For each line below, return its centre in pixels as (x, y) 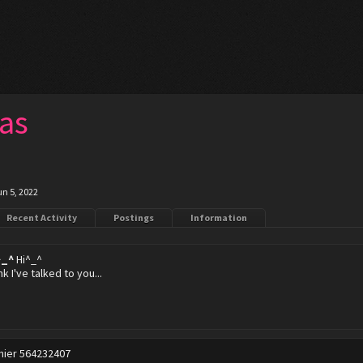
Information (219, 218)
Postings (134, 218)
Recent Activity (42, 218)
